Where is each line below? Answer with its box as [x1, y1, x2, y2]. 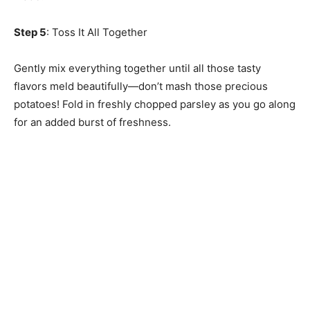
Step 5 [14, 26, 46, 39]
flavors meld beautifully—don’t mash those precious [14, 80, 268, 93]
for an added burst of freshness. [14, 116, 171, 129]
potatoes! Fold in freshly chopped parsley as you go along [14, 98, 295, 111]
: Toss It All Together [46, 26, 147, 39]
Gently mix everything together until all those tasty [14, 62, 261, 75]
